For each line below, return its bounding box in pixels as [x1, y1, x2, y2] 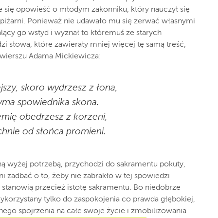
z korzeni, [66, 112, 108, 122]
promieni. [66, 127, 106, 136]
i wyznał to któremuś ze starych [51, 29, 162, 37]
